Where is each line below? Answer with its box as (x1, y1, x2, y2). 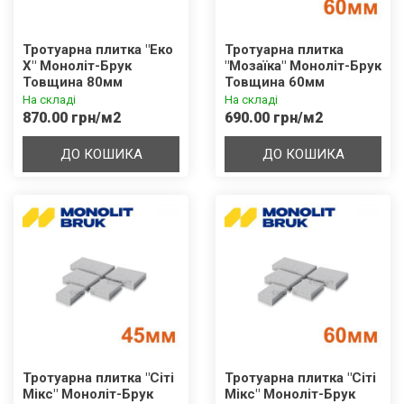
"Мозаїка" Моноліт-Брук (225, 58, 381, 75)
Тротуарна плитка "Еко (23, 41, 173, 59)
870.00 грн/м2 (23, 109, 121, 127)
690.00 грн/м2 (225, 109, 323, 127)
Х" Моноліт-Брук (23, 58, 132, 75)
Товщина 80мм (23, 74, 123, 91)
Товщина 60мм (225, 74, 325, 91)
